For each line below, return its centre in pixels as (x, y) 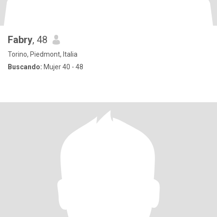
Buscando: (25, 67)
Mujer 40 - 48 (63, 67)
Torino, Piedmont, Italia (43, 54)
